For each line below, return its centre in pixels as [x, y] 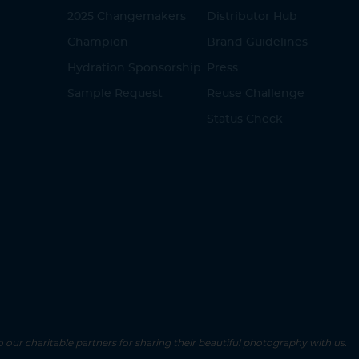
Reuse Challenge [255, 94]
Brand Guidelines [257, 43]
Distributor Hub [252, 17]
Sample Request [115, 94]
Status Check [244, 120]
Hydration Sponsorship [135, 69]
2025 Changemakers [127, 17]
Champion [98, 43]
